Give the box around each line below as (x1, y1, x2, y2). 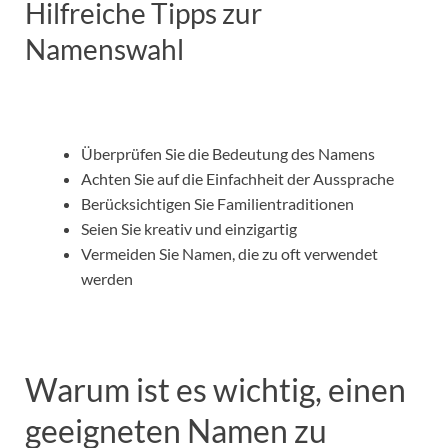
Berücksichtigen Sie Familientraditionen (81, 194, 354, 214)
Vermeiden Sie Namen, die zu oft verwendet (81, 244, 378, 264)
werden (81, 269, 133, 289)
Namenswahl (25, 32, 184, 67)
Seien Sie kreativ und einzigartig (81, 219, 297, 239)
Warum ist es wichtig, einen (25, 370, 406, 410)
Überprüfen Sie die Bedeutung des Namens (81, 144, 375, 164)
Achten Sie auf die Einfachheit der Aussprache (81, 169, 394, 189)
